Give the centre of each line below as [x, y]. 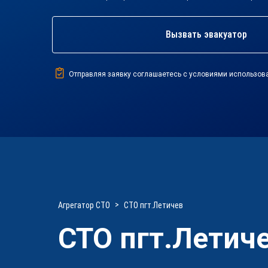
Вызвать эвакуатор [206, 34]
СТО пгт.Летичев [153, 205]
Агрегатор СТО [84, 205]
